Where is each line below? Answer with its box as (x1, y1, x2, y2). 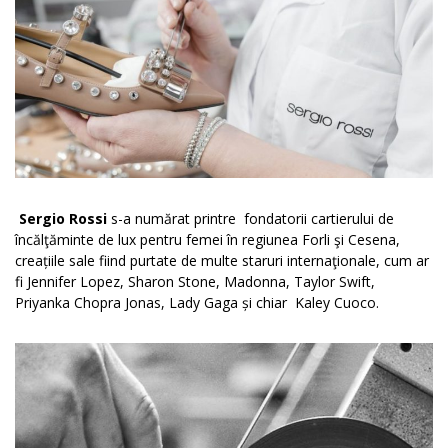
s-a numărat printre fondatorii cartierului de (111, 208, 394, 228)
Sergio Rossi (19, 208, 111, 228)
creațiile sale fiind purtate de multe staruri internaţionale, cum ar (15, 250, 429, 270)
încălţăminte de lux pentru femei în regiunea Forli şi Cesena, (15, 229, 400, 249)
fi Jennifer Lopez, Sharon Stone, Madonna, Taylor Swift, (15, 271, 375, 291)
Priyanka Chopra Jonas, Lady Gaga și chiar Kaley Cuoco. (15, 292, 379, 312)
